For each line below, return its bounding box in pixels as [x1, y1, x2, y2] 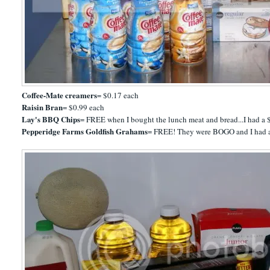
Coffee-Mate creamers [22, 89, 98, 101]
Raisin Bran [22, 101, 63, 113]
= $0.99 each [63, 101, 105, 113]
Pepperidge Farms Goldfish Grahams [22, 125, 148, 137]
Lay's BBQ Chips [22, 113, 81, 125]
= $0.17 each [97, 89, 139, 101]
